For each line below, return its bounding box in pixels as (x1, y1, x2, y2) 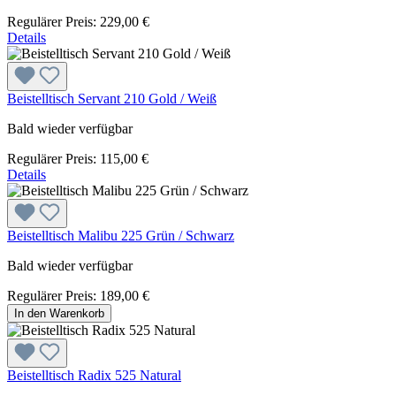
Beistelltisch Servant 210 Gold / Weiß (7, 90, 217, 106)
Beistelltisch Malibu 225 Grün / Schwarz (7, 227, 234, 243)
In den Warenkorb (14, 306, 104, 320)
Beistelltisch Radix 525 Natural (7, 367, 181, 383)
